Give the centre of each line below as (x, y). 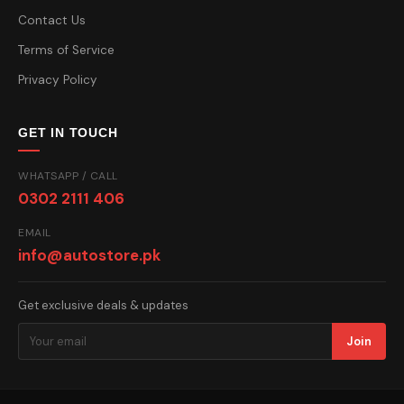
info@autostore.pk (89, 256)
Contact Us (52, 21)
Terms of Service (66, 50)
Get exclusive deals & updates (103, 306)
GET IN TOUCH (68, 133)
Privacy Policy (58, 80)
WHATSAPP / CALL (68, 176)
